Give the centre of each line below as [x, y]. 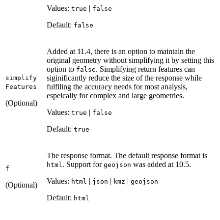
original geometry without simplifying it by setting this [130, 60]
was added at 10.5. [161, 164]
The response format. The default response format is [127, 155]
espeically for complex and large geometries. [115, 95]
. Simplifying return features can [145, 69]
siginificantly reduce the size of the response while [124, 78]
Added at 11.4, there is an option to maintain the [121, 51]
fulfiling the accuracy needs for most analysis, [117, 86]
